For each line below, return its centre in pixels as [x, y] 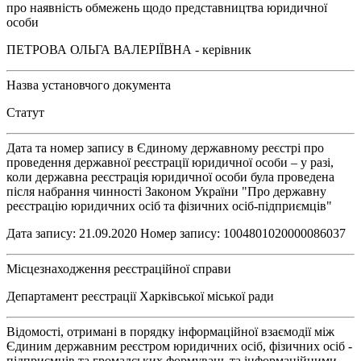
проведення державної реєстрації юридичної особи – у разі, [170, 162]
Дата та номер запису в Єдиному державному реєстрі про [165, 147]
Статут [25, 112]
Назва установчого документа [89, 85]
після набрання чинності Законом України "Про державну [166, 191]
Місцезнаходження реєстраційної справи [119, 268]
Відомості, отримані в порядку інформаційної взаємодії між [170, 331]
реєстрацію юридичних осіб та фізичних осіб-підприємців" [169, 205]
